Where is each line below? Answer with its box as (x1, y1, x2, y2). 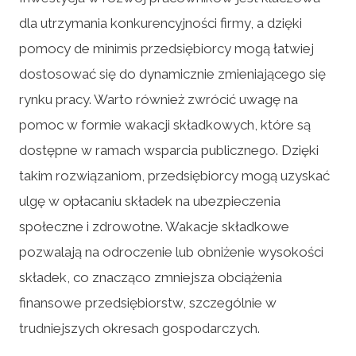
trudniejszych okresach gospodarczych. (19, 319, 260, 336)
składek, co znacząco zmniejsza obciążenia (19, 269, 282, 285)
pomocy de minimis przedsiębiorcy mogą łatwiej (19, 40, 314, 56)
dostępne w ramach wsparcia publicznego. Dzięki (19, 141, 319, 158)
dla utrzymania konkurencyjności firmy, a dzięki (19, 14, 302, 31)
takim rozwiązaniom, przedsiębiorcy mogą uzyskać (19, 167, 330, 184)
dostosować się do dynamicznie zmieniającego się (19, 65, 326, 82)
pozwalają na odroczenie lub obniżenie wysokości (19, 243, 323, 260)
